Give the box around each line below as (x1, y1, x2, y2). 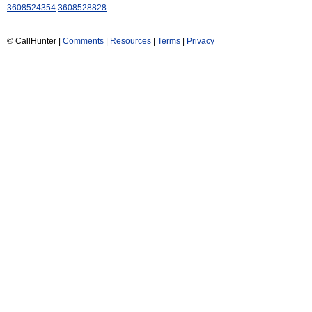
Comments (63, 36, 104, 47)
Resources (110, 36, 151, 47)
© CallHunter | (7, 36, 63, 47)
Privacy (187, 36, 214, 47)
